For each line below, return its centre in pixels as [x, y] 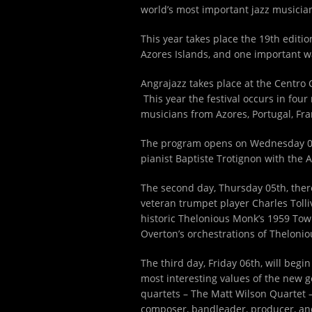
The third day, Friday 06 [196, 263]
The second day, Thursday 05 [209, 188]
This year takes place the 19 [205, 39]
